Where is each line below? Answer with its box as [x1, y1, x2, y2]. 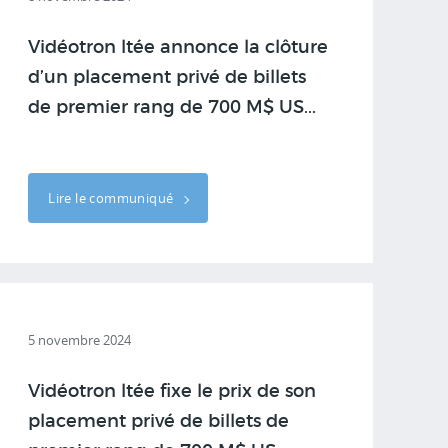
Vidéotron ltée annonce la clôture [28, 39, 329, 57]
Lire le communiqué [48, 189, 177, 207]
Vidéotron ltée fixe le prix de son [28, 383, 317, 401]
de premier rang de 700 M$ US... [28, 99, 317, 117]
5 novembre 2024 [28, 331, 132, 349]
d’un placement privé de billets [28, 69, 307, 87]
